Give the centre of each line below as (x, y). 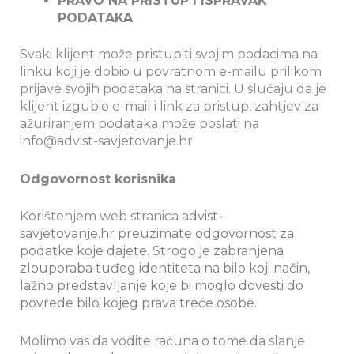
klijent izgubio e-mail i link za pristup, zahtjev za (169, 107)
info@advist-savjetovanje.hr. (107, 141)
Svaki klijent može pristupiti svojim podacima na (169, 55)
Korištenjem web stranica (101, 217)
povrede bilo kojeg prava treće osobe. (138, 303)
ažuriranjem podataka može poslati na (139, 124)
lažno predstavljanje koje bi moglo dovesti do (162, 286)
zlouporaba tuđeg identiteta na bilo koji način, (165, 269)
